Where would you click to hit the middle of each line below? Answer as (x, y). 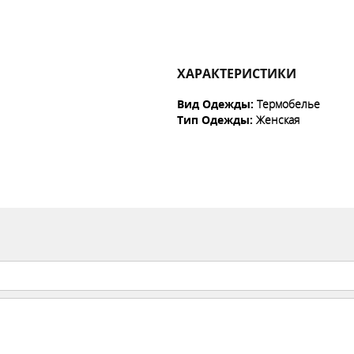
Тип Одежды (213, 120)
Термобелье (288, 104)
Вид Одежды (214, 104)
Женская (278, 120)
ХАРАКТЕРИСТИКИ (237, 73)
